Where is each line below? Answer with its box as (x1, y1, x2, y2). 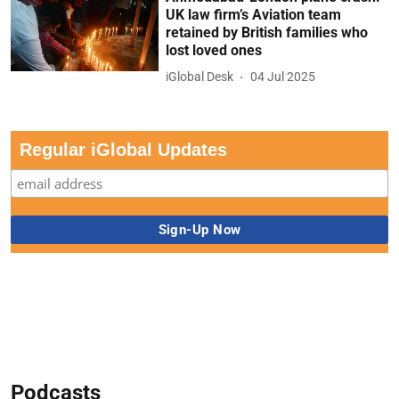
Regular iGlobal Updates (20, 139, 227, 159)
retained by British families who (166, 23, 369, 41)
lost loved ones (166, 41, 263, 59)
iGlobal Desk (166, 69, 234, 85)
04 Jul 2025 (250, 69, 316, 85)
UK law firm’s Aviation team (166, 5, 342, 23)
